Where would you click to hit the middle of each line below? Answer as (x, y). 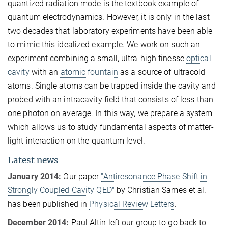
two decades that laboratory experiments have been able (110, 31)
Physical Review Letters (132, 204)
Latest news (33, 160)
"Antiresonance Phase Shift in (154, 176)
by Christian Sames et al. (160, 190)
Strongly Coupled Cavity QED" (61, 190)
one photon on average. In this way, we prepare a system (110, 113)
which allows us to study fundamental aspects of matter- (111, 127)
